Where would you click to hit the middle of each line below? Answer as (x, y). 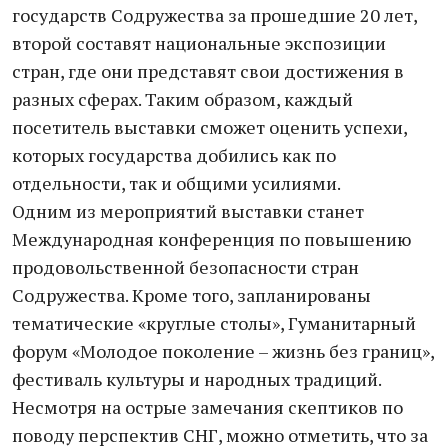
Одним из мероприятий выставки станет (188, 211)
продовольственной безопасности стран (185, 267)
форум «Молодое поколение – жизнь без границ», (223, 351)
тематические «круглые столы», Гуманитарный (214, 323)
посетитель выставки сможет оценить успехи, (209, 127)
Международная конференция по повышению (211, 239)
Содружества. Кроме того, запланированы (191, 295)
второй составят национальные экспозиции (199, 43)
